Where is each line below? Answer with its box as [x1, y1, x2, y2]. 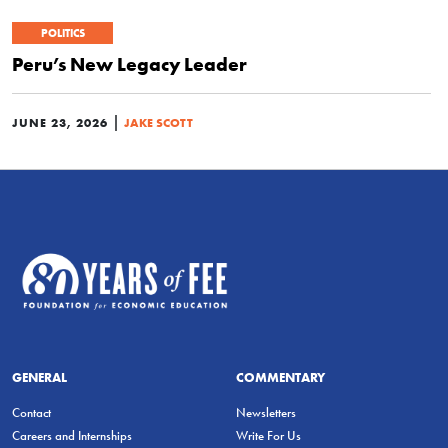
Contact [12, 405, 51, 421]
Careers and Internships [12, 428, 132, 444]
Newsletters [236, 405, 296, 421]
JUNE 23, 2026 [12, 115, 108, 131]
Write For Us [236, 428, 301, 444]
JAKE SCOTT [124, 115, 193, 131]
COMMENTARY [236, 369, 325, 386]
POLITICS [40, 26, 85, 41]
